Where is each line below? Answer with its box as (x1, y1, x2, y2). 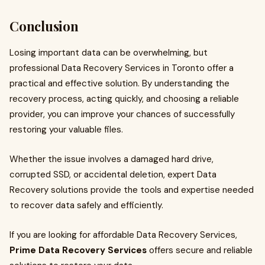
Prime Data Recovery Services (9, 244, 147, 257)
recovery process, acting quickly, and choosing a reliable (9, 93, 239, 105)
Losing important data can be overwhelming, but (9, 47, 208, 59)
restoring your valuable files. (9, 124, 123, 136)
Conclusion (9, 17, 79, 35)
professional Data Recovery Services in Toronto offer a (9, 62, 234, 75)
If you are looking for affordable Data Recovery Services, (9, 229, 237, 241)
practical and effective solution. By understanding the (9, 77, 230, 90)
